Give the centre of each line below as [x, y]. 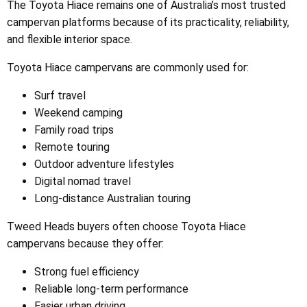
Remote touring [72, 147]
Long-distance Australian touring [112, 198]
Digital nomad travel [83, 181]
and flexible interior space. [70, 39]
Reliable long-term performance [111, 288]
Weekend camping [78, 112]
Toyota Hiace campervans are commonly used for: [128, 67]
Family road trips [74, 130]
